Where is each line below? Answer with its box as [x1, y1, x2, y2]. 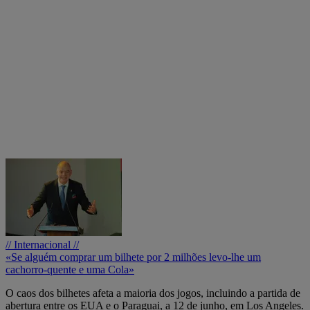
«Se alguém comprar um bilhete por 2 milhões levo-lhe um [6, 251, 261, 264]
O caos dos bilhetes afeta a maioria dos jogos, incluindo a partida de [6, 287, 300, 300]
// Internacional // [6, 239, 79, 251]
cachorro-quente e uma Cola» [6, 264, 134, 276]
